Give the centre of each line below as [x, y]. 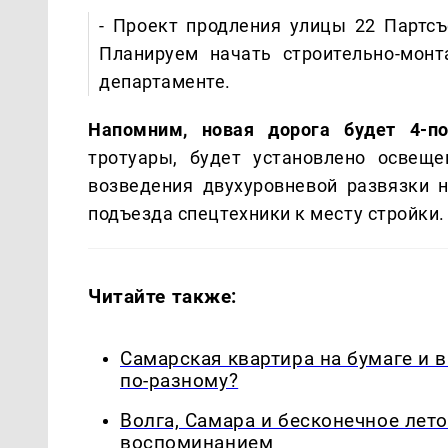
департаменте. [165, 81]
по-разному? [179, 380]
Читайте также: [163, 296]
